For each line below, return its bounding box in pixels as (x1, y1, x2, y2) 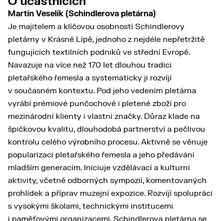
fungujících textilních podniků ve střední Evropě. (8, 47, 190, 58)
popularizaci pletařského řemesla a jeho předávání (8, 150, 194, 160)
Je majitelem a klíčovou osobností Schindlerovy (8, 22, 184, 32)
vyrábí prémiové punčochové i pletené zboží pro (8, 99, 186, 109)
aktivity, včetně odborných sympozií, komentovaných (8, 176, 207, 186)
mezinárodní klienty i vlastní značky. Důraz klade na (8, 111, 200, 122)
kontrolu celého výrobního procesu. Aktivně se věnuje (8, 137, 208, 147)
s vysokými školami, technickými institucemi (8, 201, 173, 212)
